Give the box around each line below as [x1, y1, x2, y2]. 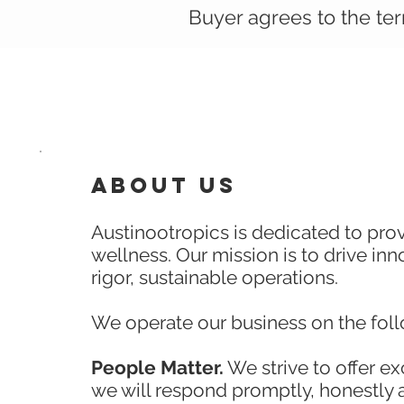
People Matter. [91, 355, 224, 379]
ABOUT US [91, 170, 237, 198]
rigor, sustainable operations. [91, 265, 338, 289]
